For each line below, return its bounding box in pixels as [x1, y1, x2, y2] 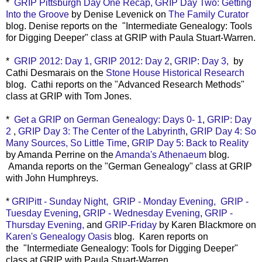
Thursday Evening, [6, 219, 84, 230]
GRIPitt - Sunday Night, [12, 196, 108, 206]
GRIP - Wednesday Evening [83, 208, 200, 218]
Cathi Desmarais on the [6, 67, 106, 78]
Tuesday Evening [6, 208, 78, 218]
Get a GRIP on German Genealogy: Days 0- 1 [14, 114, 202, 125]
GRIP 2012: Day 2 [94, 56, 170, 66]
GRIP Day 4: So [190, 126, 256, 136]
